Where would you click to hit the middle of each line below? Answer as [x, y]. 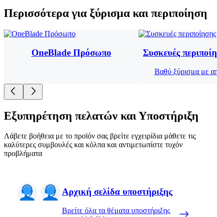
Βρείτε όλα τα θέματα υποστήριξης [116, 210]
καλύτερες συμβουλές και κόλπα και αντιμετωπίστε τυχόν [93, 145]
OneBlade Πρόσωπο [71, 52]
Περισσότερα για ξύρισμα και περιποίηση [106, 13]
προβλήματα [23, 154]
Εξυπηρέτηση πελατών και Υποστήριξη [101, 116]
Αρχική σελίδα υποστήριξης [117, 192]
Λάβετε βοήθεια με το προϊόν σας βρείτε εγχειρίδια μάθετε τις [100, 136]
